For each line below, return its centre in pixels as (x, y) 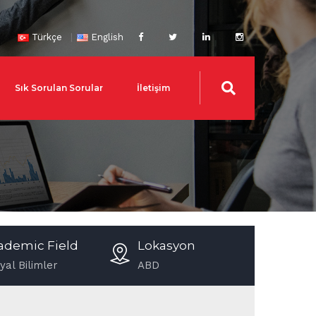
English (107, 37)
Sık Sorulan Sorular (59, 88)
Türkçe (47, 37)
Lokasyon (166, 245)
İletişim (153, 88)
